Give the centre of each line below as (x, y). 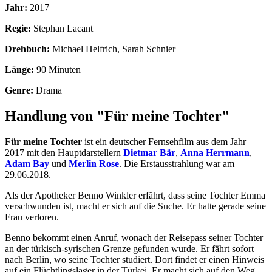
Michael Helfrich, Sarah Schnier (114, 49)
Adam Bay (27, 163)
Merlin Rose (94, 163)
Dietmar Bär (149, 152)
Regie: (18, 28)
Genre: (19, 90)
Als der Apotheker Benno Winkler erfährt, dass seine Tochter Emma (135, 195)
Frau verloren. (32, 217)
